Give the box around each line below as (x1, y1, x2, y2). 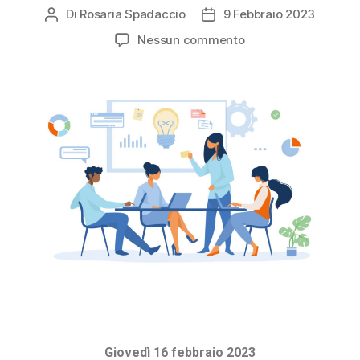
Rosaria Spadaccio (80, 6, 186, 22)
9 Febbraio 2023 (223, 6, 316, 22)
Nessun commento (137, 32, 245, 48)
